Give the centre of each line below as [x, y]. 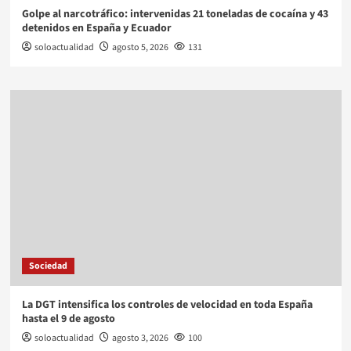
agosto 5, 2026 [140, 48]
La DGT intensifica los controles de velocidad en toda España [167, 305]
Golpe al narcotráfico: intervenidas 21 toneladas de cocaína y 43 [175, 14]
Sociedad [48, 266]
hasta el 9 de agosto [68, 319]
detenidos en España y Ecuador [96, 29]
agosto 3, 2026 [140, 338]
